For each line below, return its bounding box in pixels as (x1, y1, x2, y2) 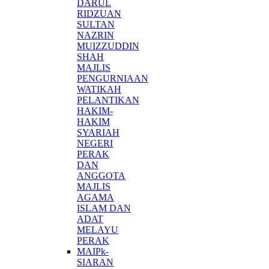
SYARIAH (77, 127, 119, 138)
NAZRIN (77, 29, 114, 40)
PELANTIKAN (77, 94, 139, 105)
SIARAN (77, 256, 113, 267)
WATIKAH (77, 83, 121, 94)
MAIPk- (77, 246, 109, 256)
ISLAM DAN (77, 202, 131, 213)
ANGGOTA (77, 170, 125, 181)
